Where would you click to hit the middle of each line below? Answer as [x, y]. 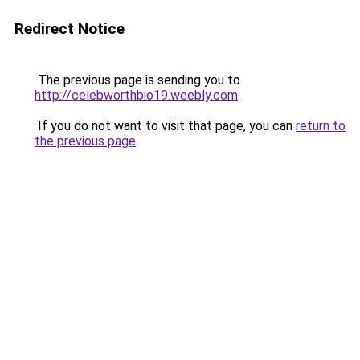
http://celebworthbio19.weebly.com [136, 95]
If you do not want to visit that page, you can [165, 126]
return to [321, 126]
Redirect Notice [70, 29]
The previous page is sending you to [137, 80]
